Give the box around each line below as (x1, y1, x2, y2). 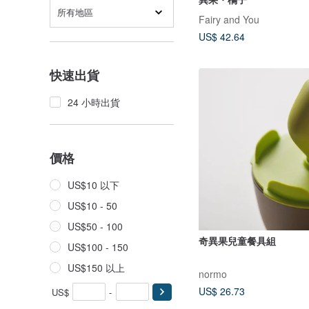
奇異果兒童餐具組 (199, 234, 276, 248)
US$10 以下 (68, 178, 119, 192)
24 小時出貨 (68, 95, 120, 109)
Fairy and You (199, 12, 259, 26)
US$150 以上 (68, 261, 125, 275)
